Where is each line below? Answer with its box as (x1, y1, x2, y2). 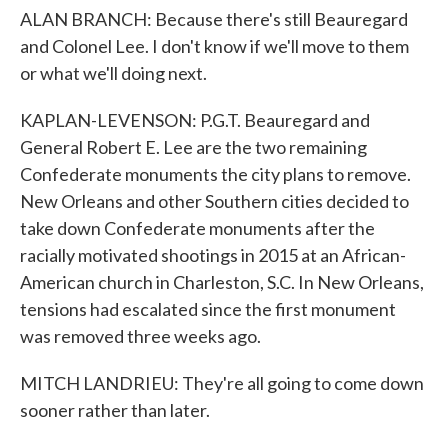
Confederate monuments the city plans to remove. (20, 163, 411, 185)
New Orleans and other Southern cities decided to (20, 190, 409, 212)
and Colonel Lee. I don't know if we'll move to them (20, 35, 409, 57)
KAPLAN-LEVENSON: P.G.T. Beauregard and (20, 109, 370, 131)
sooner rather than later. (20, 399, 210, 421)
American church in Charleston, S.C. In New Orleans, (20, 271, 424, 293)
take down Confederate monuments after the (20, 217, 375, 239)
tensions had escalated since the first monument (20, 298, 396, 320)
